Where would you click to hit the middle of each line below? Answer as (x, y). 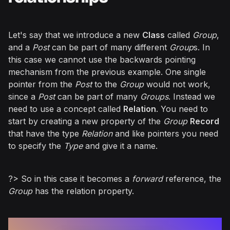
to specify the (36, 146)
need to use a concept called (66, 109)
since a (23, 97)
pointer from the (42, 84)
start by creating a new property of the (86, 121)
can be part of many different (109, 47)
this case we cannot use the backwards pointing (102, 60)
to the (106, 84)
